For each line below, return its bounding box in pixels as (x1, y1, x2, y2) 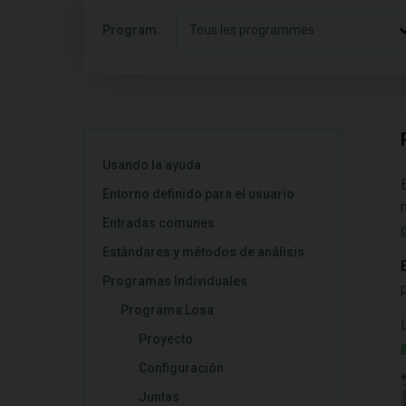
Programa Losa (121, 303, 214, 317)
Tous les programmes (189, 23, 314, 37)
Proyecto (139, 332, 193, 346)
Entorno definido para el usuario (102, 187, 295, 201)
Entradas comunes (102, 216, 215, 230)
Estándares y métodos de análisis (102, 245, 304, 259)
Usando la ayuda (102, 158, 201, 172)
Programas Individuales (102, 274, 247, 288)
